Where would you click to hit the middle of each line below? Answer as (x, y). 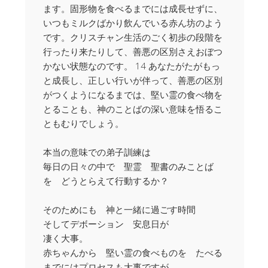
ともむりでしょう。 (83, 124)
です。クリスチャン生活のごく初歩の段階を (133, 37)
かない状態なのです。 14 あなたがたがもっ (132, 66)
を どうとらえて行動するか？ (106, 181)
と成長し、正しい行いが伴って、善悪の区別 (133, 80)
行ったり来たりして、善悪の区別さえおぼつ (133, 52)
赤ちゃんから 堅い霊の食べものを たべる (133, 253)
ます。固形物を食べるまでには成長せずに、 (133, 9)
